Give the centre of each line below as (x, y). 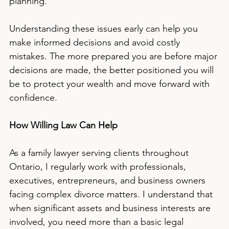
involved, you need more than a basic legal (98, 222)
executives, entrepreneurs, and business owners (109, 180)
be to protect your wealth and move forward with (111, 84)
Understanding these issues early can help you (105, 29)
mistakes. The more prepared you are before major (114, 56)
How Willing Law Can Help (63, 125)
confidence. (33, 98)
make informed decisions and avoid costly (96, 42)
